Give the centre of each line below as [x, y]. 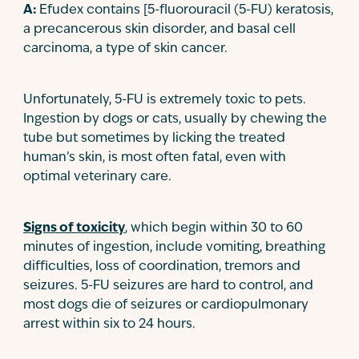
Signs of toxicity [74, 228]
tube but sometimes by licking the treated [154, 139]
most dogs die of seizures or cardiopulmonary [166, 305]
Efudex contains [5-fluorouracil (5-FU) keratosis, [185, 10]
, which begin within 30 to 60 [214, 228]
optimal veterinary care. [97, 177]
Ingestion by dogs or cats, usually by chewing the [175, 119]
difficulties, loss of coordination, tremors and [162, 267]
